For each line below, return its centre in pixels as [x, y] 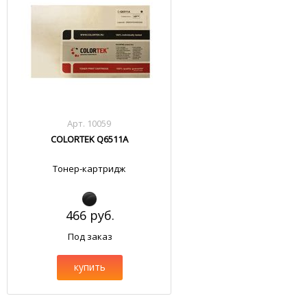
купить [90, 267]
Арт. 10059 [89, 123]
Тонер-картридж [89, 169]
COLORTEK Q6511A [89, 139]
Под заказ [90, 236]
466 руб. [90, 215]
